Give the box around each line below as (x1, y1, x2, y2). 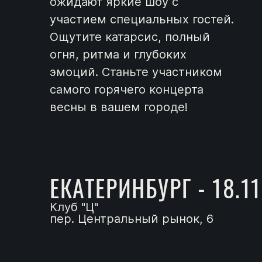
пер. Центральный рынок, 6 (50, 211, 213, 226)
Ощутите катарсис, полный (50, 30, 210, 44)
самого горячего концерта (50, 82, 204, 96)
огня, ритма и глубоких (50, 47, 187, 61)
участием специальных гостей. (50, 12, 234, 26)
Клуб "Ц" (50, 199, 98, 214)
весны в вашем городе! (50, 100, 188, 114)
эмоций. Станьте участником (50, 65, 222, 79)
